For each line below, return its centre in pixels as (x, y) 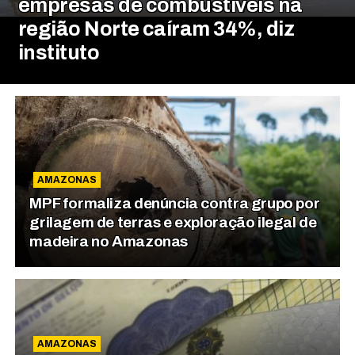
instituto (59, 52)
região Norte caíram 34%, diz (156, 29)
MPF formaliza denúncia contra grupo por (175, 203)
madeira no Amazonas (109, 241)
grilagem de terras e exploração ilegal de (173, 222)
